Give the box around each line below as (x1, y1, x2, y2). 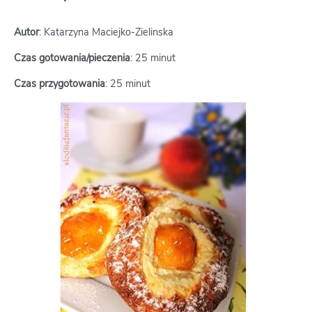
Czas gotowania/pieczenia (14, 51, 130, 65)
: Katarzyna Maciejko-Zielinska (39, 25, 173, 40)
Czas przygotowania (14, 77, 105, 91)
